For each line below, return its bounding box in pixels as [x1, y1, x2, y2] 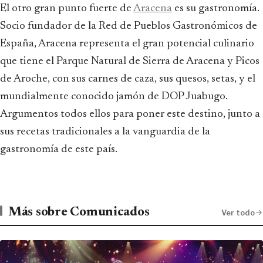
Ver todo [221, 207, 255, 217]
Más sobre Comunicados [8, 205, 150, 219]
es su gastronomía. [172, 2, 259, 14]
